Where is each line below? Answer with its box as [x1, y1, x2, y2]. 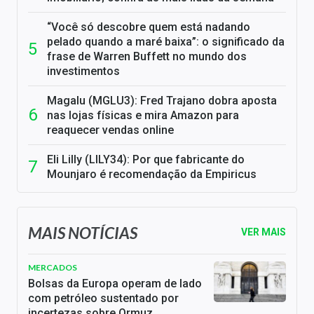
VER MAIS [241, 226, 286, 238]
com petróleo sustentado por [28, 292, 179, 306]
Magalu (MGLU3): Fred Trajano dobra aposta [47, 94, 277, 108]
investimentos [47, 64, 120, 78]
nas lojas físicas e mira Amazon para [47, 109, 239, 123]
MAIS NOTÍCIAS [28, 222, 137, 243]
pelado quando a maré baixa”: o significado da [47, 35, 285, 49]
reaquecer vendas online [47, 123, 174, 137]
